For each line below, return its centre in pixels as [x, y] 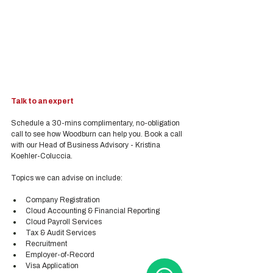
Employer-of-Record [60, 255]
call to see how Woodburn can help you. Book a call [97, 134]
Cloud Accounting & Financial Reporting [93, 211]
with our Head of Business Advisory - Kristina [87, 145]
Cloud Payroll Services [64, 222]
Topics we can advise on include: [67, 178]
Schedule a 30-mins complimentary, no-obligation [96, 123]
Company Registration [63, 200]
